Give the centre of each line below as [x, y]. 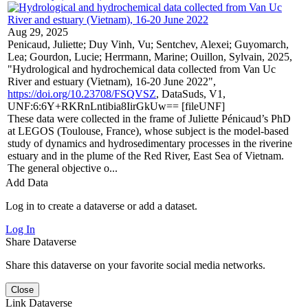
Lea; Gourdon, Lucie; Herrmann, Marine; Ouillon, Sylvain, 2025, [150, 56]
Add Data [27, 182]
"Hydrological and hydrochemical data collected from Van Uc [142, 69]
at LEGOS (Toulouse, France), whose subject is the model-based [148, 131]
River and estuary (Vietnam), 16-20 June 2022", [112, 81]
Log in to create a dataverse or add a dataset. [101, 206]
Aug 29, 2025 [38, 32]
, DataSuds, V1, [191, 93]
